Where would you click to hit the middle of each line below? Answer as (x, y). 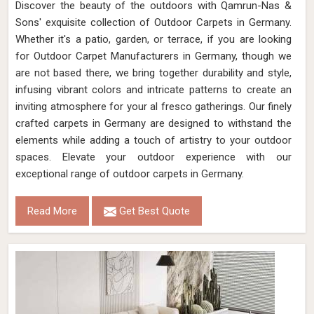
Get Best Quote (153, 211)
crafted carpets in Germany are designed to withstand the (153, 123)
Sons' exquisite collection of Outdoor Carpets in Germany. (153, 22)
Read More (52, 211)
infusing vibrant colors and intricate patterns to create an (153, 90)
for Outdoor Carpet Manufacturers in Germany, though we (153, 56)
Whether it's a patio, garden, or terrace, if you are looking (153, 39)
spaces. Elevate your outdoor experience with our (153, 157)
